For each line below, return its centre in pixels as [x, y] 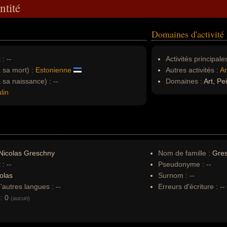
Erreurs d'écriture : [189, 186]
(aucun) [20, 198]
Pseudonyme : [181, 164]
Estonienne [53, 70]
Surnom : [173, 175]
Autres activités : [192, 70]
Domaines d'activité [188, 34]
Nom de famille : [185, 153]
